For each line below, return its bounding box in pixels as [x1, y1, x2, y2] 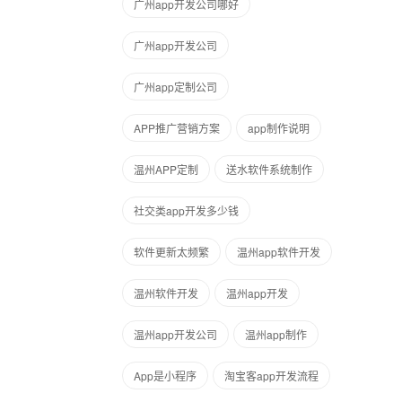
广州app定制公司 [134, 79, 217, 94]
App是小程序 [134, 368, 197, 383]
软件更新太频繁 [134, 244, 209, 259]
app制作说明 [248, 120, 310, 135]
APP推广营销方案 [134, 120, 220, 135]
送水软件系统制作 [226, 162, 312, 177]
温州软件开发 [134, 285, 198, 301]
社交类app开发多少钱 [134, 203, 239, 218]
